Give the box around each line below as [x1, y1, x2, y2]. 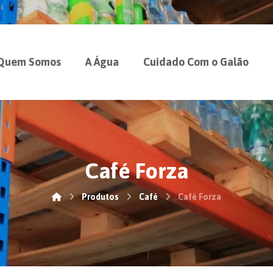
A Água [85, 55, 119, 68]
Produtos [82, 192, 119, 202]
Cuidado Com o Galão [143, 55, 249, 68]
